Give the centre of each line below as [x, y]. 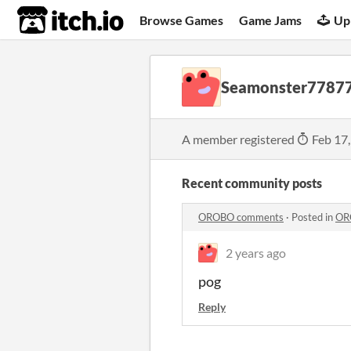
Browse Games [182, 20]
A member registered [239, 139]
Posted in [313, 217]
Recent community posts [252, 183]
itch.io [51, 20]
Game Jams [271, 20]
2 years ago [256, 253]
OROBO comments [241, 217]
